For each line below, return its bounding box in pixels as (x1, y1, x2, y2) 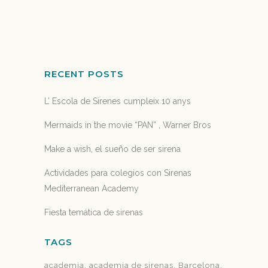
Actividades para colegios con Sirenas (44, 168, 191, 178)
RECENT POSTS (44, 68, 124, 80)
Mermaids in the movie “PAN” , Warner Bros (44, 120, 211, 130)
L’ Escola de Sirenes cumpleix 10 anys (44, 96, 191, 106)
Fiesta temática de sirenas (44, 208, 143, 217)
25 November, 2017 (44, 26, 121, 35)
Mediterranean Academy (44, 184, 139, 193)
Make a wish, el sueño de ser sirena (44, 144, 181, 154)
